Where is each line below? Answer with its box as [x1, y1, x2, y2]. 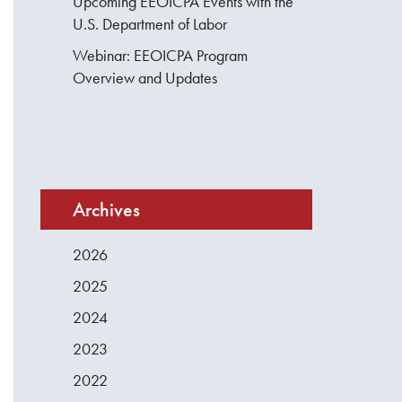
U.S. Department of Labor [73, 13, 228, 35]
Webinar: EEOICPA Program [73, 45, 249, 66]
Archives [73, 197, 141, 223]
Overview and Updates [73, 67, 218, 89]
